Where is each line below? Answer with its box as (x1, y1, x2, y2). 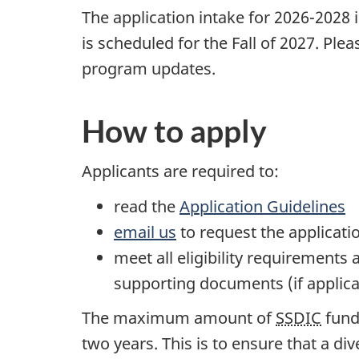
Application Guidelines (179, 195, 345, 217)
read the (114, 195, 179, 217)
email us (114, 220, 176, 243)
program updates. (82, 57, 216, 79)
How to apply (82, 111, 267, 149)
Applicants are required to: (82, 160, 279, 183)
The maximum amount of (82, 307, 276, 329)
